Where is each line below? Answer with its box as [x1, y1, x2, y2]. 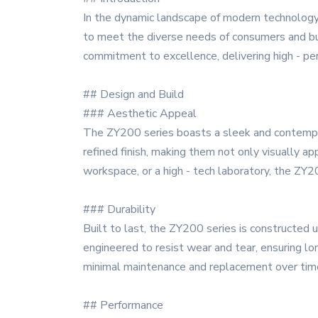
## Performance [83, 297, 163, 313]
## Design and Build [83, 87, 184, 102]
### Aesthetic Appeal [83, 106, 197, 121]
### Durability [83, 202, 155, 217]
